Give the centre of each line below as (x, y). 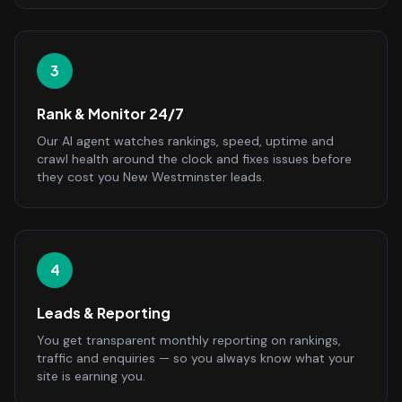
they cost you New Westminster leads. (151, 177)
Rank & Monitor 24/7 (110, 114)
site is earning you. (91, 376)
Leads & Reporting (104, 313)
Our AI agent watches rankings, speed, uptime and (185, 141)
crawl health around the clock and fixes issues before (194, 159)
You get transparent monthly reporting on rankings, (189, 340)
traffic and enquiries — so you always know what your (196, 358)
